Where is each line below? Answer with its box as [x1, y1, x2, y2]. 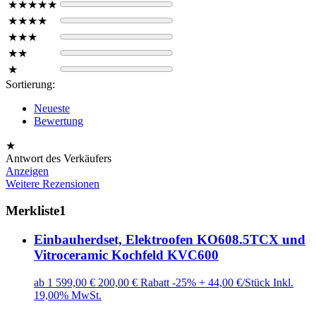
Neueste [34, 102, 70, 114]
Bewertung [34, 114, 83, 127]
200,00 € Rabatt [98, 276, 169, 288]
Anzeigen [6, 164, 49, 177]
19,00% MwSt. [34, 288, 102, 301]
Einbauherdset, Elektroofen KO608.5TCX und [34, 232, 305, 248]
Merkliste [6, 203, 59, 219]
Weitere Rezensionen [6, 177, 99, 190]
